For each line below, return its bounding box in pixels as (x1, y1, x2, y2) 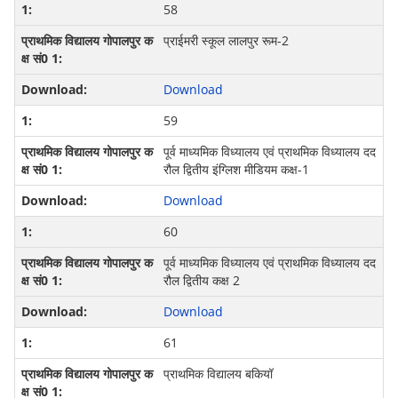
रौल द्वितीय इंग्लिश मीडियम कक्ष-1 (163, 161, 309, 179)
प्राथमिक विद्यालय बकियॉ (163, 365, 273, 383)
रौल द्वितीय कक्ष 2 (163, 272, 240, 290)
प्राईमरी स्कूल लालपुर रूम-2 (163, 32, 289, 50)
